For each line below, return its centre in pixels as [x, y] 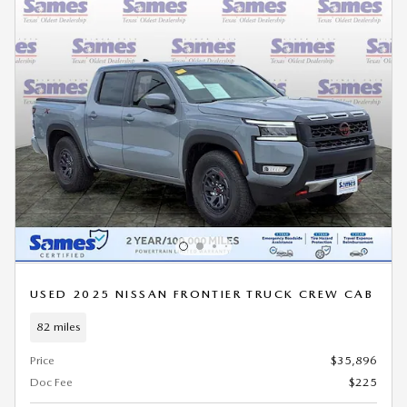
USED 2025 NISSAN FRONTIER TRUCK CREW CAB [202, 293]
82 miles [58, 327]
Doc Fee [51, 382]
